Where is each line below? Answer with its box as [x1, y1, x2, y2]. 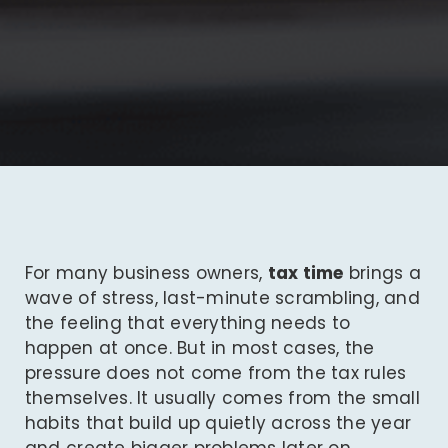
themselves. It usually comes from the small [24, 386, 420, 411]
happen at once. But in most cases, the [24, 336, 375, 361]
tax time [267, 261, 344, 286]
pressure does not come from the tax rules [24, 361, 407, 386]
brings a [343, 261, 421, 286]
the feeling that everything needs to [24, 311, 351, 336]
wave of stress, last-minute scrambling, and [24, 286, 420, 311]
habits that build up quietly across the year [24, 411, 412, 436]
